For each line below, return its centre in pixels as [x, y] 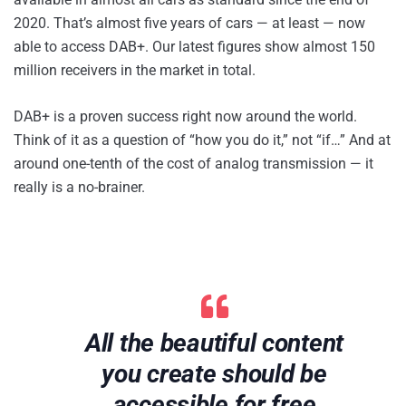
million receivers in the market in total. [135, 71]
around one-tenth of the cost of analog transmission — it [193, 164]
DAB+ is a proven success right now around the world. [185, 117]
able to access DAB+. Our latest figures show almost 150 [194, 47]
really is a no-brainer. [79, 188]
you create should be [214, 374]
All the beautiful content [214, 343]
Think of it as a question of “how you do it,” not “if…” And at [202, 140]
